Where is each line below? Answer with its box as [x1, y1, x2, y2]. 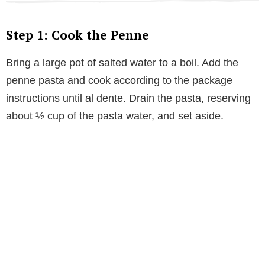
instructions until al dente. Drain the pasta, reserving [6, 92, 251, 105]
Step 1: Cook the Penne [6, 27, 149, 44]
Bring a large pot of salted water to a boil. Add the [6, 57, 238, 69]
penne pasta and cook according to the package [6, 75, 232, 87]
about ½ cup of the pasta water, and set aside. [6, 110, 224, 122]
